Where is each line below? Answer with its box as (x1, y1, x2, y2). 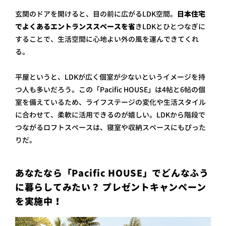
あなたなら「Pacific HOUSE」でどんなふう (15, 167, 209, 180)
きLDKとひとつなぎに (135, 22, 205, 32)
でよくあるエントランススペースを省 (15, 22, 135, 32)
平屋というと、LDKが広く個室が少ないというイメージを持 (15, 72, 205, 82)
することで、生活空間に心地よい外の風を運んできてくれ (15, 34, 199, 44)
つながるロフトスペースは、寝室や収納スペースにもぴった (15, 123, 206, 133)
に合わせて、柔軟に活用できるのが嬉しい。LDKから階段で (15, 110, 205, 120)
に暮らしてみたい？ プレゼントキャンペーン (15, 181, 207, 194)
